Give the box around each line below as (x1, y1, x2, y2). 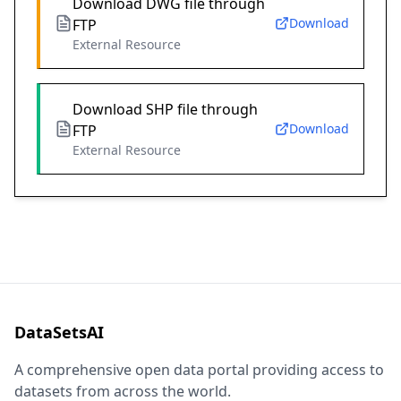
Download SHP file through (73, 99, 258, 120)
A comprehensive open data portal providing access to (14, 360, 384, 380)
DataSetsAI (14, 321, 104, 344)
